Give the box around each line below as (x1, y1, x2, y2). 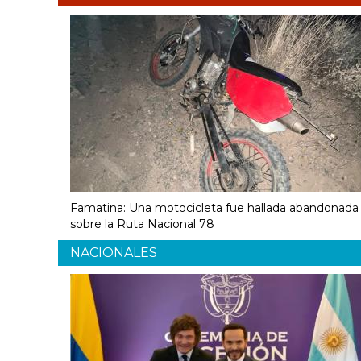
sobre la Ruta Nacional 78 (70, 216, 214, 231)
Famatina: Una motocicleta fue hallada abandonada (70, 200, 359, 215)
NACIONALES (70, 244, 157, 260)
